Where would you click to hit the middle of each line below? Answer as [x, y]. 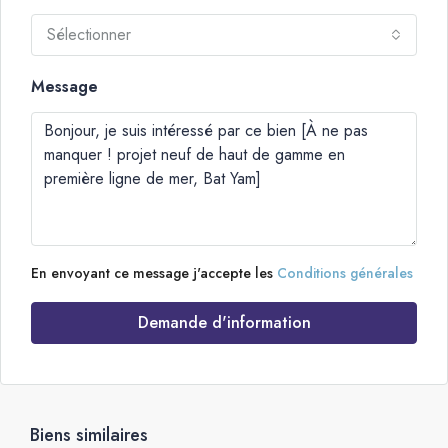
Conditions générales [345, 273]
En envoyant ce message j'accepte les [154, 273]
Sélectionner [89, 34]
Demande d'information [224, 322]
